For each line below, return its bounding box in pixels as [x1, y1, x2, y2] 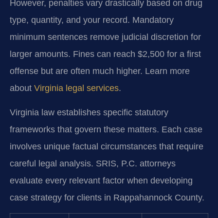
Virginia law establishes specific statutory [10, 107, 168, 117]
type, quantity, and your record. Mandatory [10, 15, 174, 25]
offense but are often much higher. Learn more [10, 66, 190, 76]
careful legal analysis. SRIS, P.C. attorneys [10, 158, 176, 168]
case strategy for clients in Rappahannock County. [10, 192, 204, 202]
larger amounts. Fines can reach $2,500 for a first [10, 49, 201, 59]
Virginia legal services [34, 83, 119, 93]
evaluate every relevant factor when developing [10, 175, 193, 185]
